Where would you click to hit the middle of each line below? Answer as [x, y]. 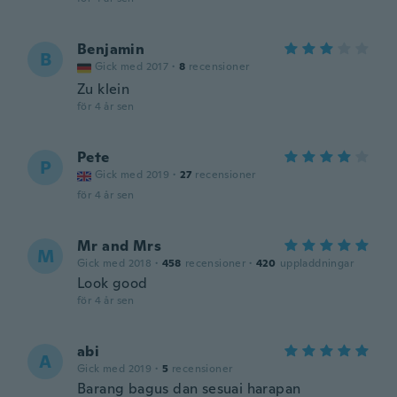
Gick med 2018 [115, 263]
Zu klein [104, 89]
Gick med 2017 [132, 66]
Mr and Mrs [119, 246]
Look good [113, 283]
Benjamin [111, 49]
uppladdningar [317, 263]
